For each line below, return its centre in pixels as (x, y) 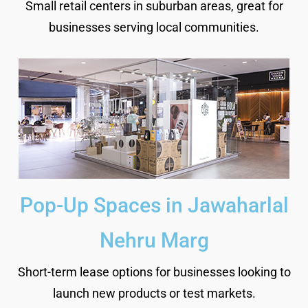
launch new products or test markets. (154, 293)
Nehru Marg (154, 240)
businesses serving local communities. (154, 27)
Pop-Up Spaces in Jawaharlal (154, 205)
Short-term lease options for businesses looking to (154, 272)
